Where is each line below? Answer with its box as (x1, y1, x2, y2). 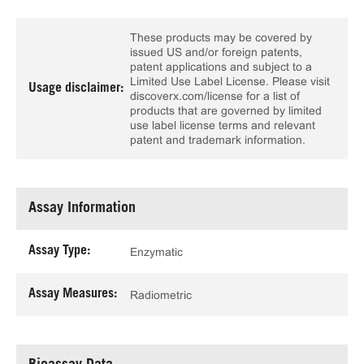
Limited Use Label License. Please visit (130, 75, 330, 88)
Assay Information (28, 201, 136, 216)
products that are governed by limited (130, 104, 322, 117)
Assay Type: (28, 245, 90, 258)
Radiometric (130, 288, 192, 301)
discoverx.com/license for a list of (130, 89, 300, 102)
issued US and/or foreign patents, (130, 45, 302, 58)
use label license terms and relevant (130, 119, 315, 132)
